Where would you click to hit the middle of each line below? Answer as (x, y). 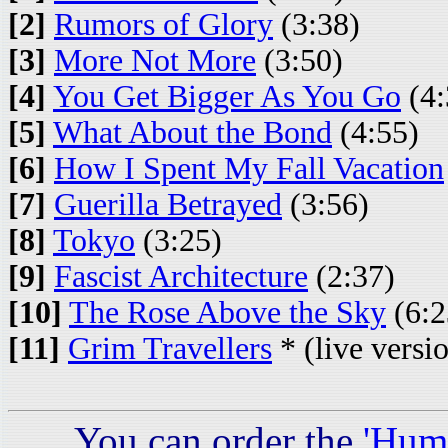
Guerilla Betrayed (168, 204)
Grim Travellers (170, 348)
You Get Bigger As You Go (227, 96)
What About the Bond (192, 132)
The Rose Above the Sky (227, 312)
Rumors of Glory (163, 24)
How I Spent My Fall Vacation (249, 168)
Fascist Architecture (181, 276)
